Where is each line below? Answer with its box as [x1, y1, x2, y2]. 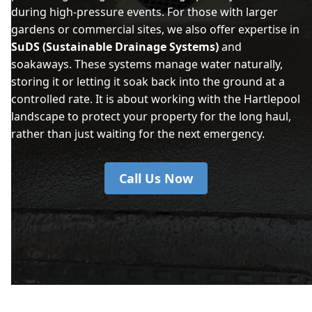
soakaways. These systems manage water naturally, [11, 56, 283, 72]
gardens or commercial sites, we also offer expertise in [11, 21, 299, 37]
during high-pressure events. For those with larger [11, 3, 278, 19]
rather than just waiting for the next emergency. [11, 125, 265, 141]
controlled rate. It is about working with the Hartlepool [11, 91, 300, 107]
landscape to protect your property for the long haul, [11, 108, 291, 124]
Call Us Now [119, 169, 193, 187]
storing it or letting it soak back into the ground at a [11, 73, 285, 89]
